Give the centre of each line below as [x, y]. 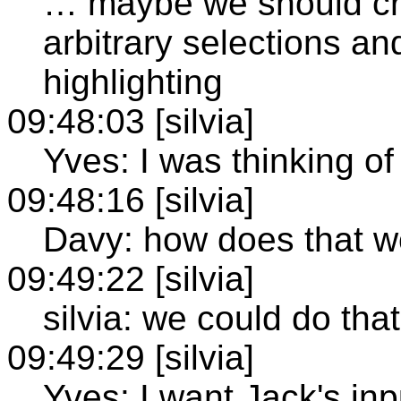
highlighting [133, 81]
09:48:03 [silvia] [131, 121]
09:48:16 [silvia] [131, 200]
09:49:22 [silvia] [131, 278]
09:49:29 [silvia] [131, 357]
